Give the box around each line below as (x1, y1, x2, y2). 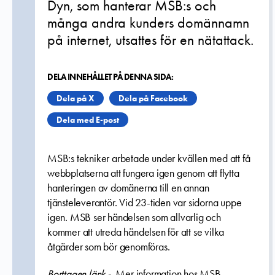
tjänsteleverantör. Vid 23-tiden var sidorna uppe (47, 196, 242, 209)
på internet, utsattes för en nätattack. (47, 30, 254, 49)
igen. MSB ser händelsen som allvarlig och (47, 211, 221, 224)
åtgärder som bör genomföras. (47, 240, 172, 254)
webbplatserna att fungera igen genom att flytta (47, 166, 239, 180)
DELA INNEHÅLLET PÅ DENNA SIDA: (47, 71, 173, 82)
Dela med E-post (56, 114, 119, 125)
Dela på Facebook (118, 93, 188, 104)
